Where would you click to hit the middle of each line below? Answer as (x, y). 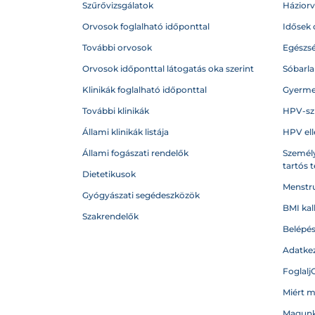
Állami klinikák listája (126, 132)
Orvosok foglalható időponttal (146, 26)
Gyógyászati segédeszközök (141, 195)
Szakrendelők (110, 216)
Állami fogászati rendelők (135, 153)
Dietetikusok (109, 174)
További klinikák (116, 111)
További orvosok (117, 47)
